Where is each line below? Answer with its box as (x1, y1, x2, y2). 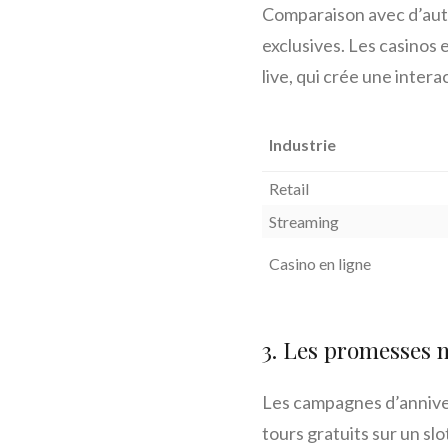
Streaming (268, 212, 339, 232)
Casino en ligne (268, 254, 371, 274)
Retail (268, 179, 309, 199)
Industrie (268, 135, 336, 155)
